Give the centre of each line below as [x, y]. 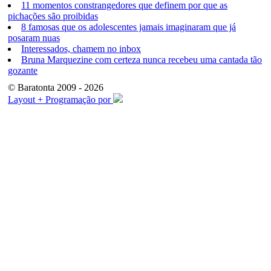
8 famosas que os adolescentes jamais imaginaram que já [129, 27]
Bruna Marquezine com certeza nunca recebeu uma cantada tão [142, 60]
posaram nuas [34, 38]
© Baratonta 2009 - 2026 [56, 87]
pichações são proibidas [53, 16]
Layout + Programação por [60, 100]
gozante [23, 70]
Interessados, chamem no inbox [81, 49]
